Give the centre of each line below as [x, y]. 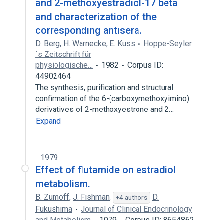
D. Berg [48, 43]
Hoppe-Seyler [167, 43]
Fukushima [54, 209]
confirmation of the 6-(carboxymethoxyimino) [112, 98]
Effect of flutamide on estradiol [106, 170]
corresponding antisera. [89, 30]
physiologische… [64, 65]
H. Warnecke [85, 43]
